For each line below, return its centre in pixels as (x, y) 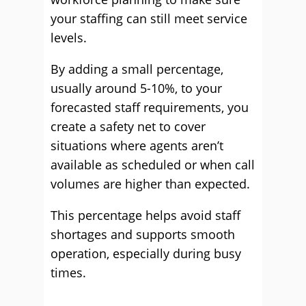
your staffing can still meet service (149, 18)
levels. (69, 38)
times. (68, 273)
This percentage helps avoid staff (145, 215)
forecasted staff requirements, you (150, 107)
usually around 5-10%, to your (136, 88)
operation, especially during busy (146, 253)
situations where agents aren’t (137, 145)
